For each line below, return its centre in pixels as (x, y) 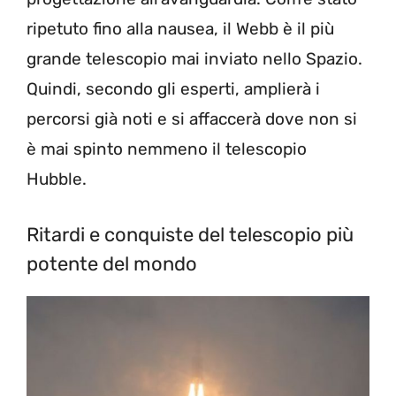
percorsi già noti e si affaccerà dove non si (192, 119)
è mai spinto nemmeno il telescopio (167, 149)
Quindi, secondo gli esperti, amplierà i (173, 89)
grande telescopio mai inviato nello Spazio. (194, 59)
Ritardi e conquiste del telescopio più (190, 234)
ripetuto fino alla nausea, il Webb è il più (180, 29)
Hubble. (57, 179)
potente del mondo (112, 263)
